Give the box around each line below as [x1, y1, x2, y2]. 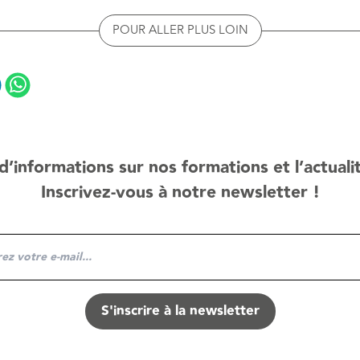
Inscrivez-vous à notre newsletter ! [40, 179, 320, 206]
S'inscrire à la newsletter [100, 301, 260, 321]
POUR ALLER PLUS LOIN [112, 21, 248, 39]
